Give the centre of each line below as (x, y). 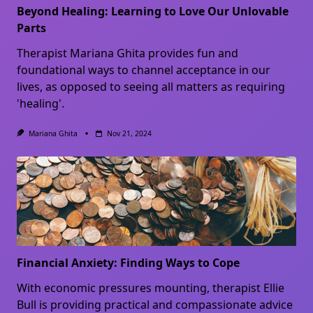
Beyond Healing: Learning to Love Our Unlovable (153, 11)
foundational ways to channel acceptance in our (144, 70)
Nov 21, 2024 (129, 133)
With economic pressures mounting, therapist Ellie (151, 287)
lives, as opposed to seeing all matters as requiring (151, 86)
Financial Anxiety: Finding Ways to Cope (128, 262)
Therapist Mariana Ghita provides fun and (128, 53)
